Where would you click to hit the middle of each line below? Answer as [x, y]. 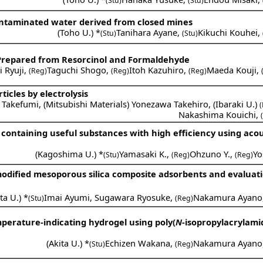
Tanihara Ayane [147, 32]
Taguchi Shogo [77, 70]
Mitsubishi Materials [87, 104]
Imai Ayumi [67, 197]
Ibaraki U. [235, 104]
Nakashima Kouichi [218, 114]
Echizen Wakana [138, 243]
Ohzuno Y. [210, 154]
